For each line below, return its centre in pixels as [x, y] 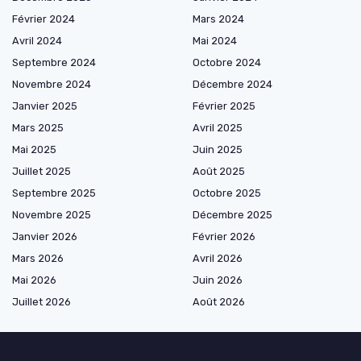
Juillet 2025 [41, 171]
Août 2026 [219, 302]
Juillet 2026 [41, 302]
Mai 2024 [215, 41]
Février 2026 [224, 237]
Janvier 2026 [45, 237]
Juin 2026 [218, 280]
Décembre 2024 [232, 84]
